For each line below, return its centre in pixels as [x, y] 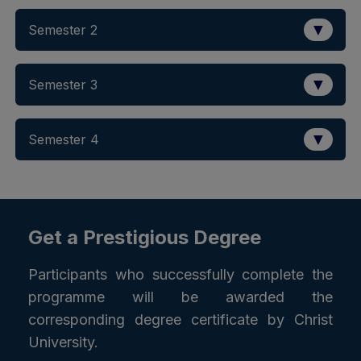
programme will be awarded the [180, 297]
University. [63, 342]
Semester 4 [63, 140]
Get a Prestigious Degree [144, 238]
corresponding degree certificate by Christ [180, 320]
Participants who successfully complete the [180, 275]
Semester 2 [62, 30]
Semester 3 [62, 85]
